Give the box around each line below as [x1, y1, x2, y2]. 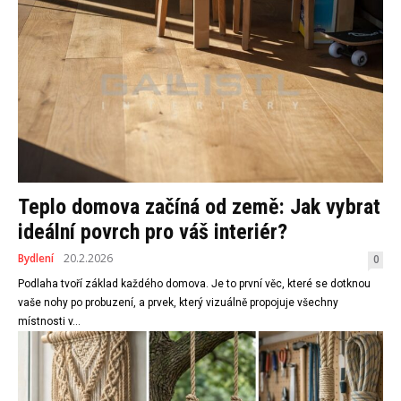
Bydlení [18, 251, 54, 267]
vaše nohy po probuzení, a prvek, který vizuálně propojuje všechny [18, 296, 338, 310]
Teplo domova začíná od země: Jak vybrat [18, 194, 380, 220]
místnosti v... [18, 315, 81, 328]
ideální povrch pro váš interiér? [18, 219, 287, 245]
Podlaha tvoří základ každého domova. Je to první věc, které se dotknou [18, 277, 371, 291]
